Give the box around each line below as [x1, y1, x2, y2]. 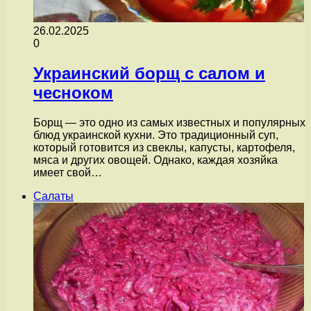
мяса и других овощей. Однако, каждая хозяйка [33, 153, 278, 166]
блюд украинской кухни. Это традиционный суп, [33, 128, 278, 141]
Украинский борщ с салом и [33, 63, 265, 83]
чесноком [33, 83, 113, 102]
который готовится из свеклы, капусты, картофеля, [33, 141, 295, 153]
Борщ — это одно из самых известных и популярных [33, 116, 305, 128]
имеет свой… [33, 166, 102, 178]
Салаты [33, 190, 74, 202]
